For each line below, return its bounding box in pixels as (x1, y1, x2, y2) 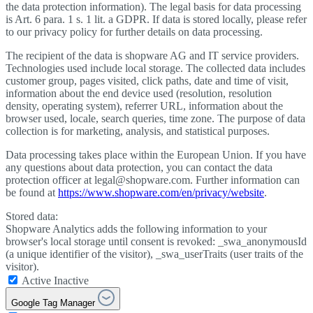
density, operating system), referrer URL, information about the (6, 100, 283, 112)
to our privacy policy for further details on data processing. (6, 26, 263, 38)
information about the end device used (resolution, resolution (6, 87, 272, 100)
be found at (6, 187, 58, 199)
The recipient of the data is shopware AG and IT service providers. (6, 50, 299, 62)
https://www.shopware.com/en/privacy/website (58, 187, 264, 199)
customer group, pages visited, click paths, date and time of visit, (6, 75, 289, 87)
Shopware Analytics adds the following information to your (6, 223, 267, 235)
